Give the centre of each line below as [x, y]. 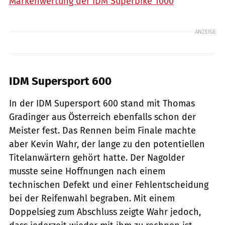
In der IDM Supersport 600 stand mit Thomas [102, 103]
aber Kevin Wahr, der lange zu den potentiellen [107, 144]
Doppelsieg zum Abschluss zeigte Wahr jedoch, [105, 212]
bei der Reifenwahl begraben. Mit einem [92, 198]
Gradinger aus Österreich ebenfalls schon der [102, 117]
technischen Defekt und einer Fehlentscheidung [109, 185]
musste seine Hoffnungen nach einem [87, 171]
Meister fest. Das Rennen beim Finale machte [102, 130]
